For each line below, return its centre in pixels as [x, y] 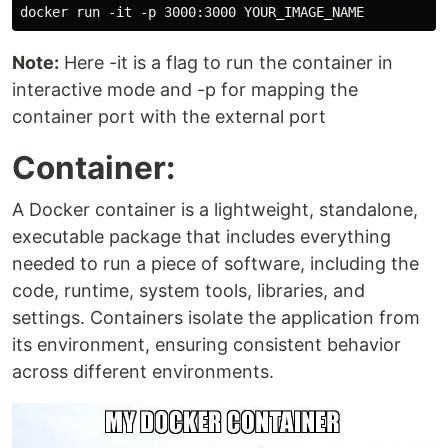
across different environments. [143, 372]
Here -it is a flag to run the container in [226, 63]
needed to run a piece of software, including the [215, 264]
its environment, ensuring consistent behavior [206, 345]
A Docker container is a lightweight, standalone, [215, 210]
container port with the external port [169, 117]
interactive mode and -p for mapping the [185, 90]
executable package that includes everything [201, 237]
